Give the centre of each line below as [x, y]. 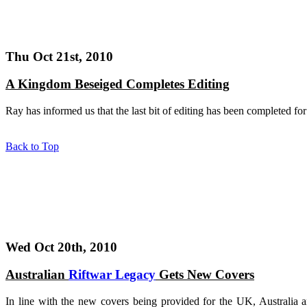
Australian [37, 275]
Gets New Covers [205, 275]
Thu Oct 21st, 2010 [59, 56]
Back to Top [32, 146]
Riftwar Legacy [112, 275]
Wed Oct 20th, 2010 [61, 247]
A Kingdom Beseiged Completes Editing [118, 84]
